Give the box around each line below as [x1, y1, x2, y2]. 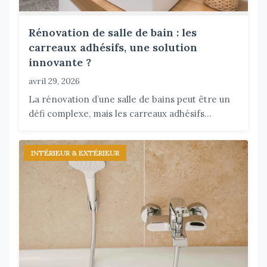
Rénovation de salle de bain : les [29, 26, 197, 40]
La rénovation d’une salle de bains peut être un [29, 94, 230, 105]
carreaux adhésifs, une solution [29, 41, 197, 55]
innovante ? [29, 55, 91, 70]
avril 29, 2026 [29, 76, 80, 87]
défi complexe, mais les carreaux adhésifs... [29, 108, 212, 120]
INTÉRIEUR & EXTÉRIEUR [31, 148, 119, 158]
